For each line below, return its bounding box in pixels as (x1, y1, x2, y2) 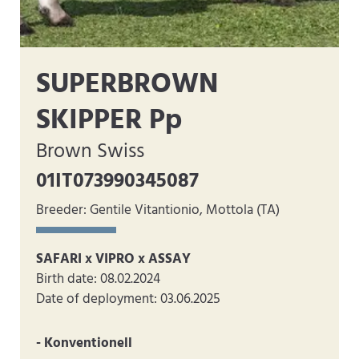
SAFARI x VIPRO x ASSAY (36, 248, 191, 270)
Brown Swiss (36, 136, 144, 167)
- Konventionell (36, 333, 132, 354)
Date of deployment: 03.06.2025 (36, 288, 220, 310)
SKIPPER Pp (36, 99, 182, 143)
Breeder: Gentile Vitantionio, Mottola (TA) (36, 200, 280, 221)
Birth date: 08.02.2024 (36, 268, 160, 290)
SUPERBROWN (36, 63, 218, 107)
